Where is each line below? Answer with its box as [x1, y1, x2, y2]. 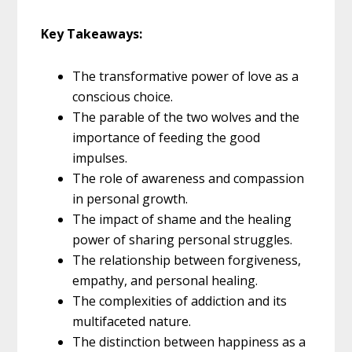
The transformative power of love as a [72, 68, 299, 86]
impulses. [72, 149, 128, 167]
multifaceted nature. [72, 313, 192, 331]
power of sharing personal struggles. [72, 231, 293, 249]
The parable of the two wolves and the [72, 108, 300, 126]
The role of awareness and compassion [72, 170, 305, 188]
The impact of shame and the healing [72, 211, 292, 229]
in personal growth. [72, 190, 189, 208]
